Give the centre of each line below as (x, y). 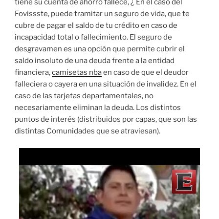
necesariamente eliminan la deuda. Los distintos (98, 108)
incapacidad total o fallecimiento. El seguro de (93, 37)
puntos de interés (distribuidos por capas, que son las (106, 120)
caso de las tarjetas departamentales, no (84, 96)
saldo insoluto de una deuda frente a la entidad (95, 61)
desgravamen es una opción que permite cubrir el (100, 49)
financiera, (33, 73)
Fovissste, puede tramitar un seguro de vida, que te (102, 14)
